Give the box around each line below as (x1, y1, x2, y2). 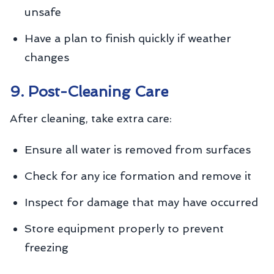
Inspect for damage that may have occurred (24, 196, 258, 209)
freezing (24, 241, 68, 254)
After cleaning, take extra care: (10, 112, 172, 125)
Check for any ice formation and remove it (24, 169, 251, 182)
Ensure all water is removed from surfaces (24, 143, 251, 156)
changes (24, 51, 69, 64)
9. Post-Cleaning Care (10, 83, 168, 100)
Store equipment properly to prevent (24, 222, 224, 235)
